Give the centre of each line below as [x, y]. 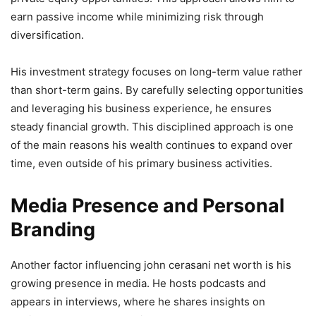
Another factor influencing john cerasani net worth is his [151, 265]
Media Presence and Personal [147, 205]
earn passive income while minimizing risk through [137, 16]
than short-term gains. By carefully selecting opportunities [157, 90]
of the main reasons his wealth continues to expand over [152, 145]
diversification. [47, 35]
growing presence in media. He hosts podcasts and [138, 283]
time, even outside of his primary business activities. [141, 163]
